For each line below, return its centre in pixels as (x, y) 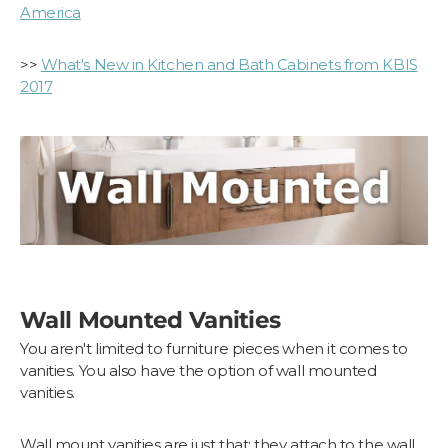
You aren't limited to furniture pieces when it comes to (214, 349)
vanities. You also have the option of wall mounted (198, 371)
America (50, 13)
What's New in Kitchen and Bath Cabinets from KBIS (229, 65)
